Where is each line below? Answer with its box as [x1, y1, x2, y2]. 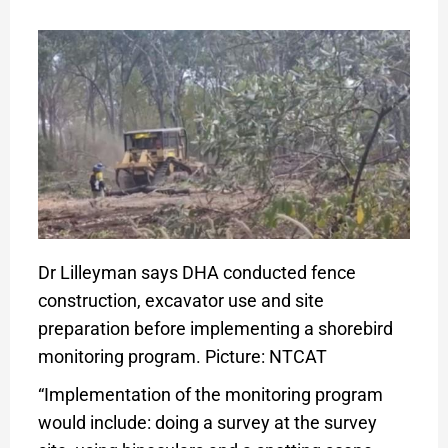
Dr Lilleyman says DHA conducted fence [37, 261, 356, 283]
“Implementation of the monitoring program [37, 383, 383, 405]
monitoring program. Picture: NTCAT [37, 345, 327, 367]
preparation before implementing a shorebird [37, 317, 393, 339]
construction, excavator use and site [37, 289, 324, 311]
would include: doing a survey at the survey [37, 411, 377, 433]
